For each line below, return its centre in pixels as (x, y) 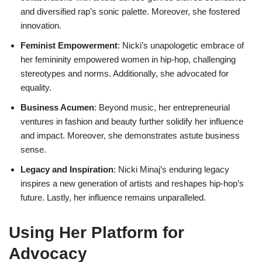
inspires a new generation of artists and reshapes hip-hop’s (132, 183)
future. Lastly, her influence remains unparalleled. (113, 197)
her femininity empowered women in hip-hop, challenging (128, 59)
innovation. (41, 25)
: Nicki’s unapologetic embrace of (181, 45)
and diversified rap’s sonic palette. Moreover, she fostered (130, 11)
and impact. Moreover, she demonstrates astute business (130, 135)
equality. (36, 87)
